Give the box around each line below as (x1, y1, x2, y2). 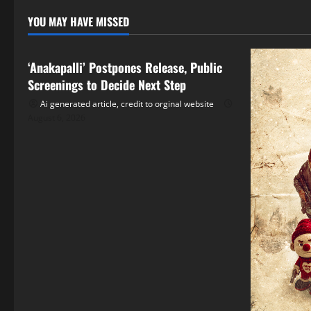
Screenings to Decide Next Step (28, 76, 186, 94)
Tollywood (42, 25, 85, 37)
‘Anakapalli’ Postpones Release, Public (28, 58, 222, 77)
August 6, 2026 (28, 112, 85, 124)
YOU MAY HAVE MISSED (28, 13, 129, 31)
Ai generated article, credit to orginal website (40, 98, 214, 110)
